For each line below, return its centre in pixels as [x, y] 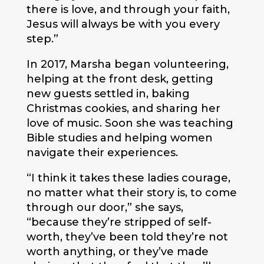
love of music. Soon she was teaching [130, 123]
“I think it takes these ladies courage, [128, 178]
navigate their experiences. [102, 153]
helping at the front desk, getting [120, 79]
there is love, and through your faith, [128, 10]
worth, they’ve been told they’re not [127, 237]
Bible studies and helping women [119, 138]
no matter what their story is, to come [131, 193]
